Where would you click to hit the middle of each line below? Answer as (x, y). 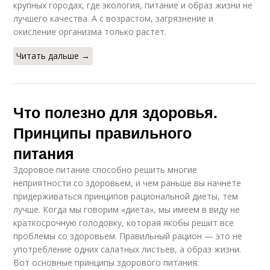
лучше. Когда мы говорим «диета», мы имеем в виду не (127, 209)
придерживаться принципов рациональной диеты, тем (126, 196)
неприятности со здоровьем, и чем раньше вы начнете (127, 183)
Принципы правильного (103, 132)
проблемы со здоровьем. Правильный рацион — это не (128, 236)
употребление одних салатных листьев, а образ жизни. (127, 249)
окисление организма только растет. (90, 31)
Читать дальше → (53, 55)
